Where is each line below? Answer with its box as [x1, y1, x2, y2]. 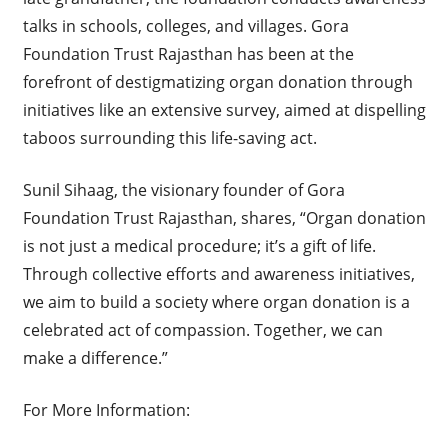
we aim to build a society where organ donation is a [22, 291, 410, 314]
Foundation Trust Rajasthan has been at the [22, 43, 354, 66]
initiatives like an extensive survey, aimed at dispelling [22, 99, 426, 122]
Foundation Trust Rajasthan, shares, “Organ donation [22, 207, 426, 230]
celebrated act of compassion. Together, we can [22, 319, 383, 342]
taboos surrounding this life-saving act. [22, 127, 317, 150]
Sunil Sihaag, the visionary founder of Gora [22, 179, 345, 202]
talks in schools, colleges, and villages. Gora [22, 15, 349, 38]
